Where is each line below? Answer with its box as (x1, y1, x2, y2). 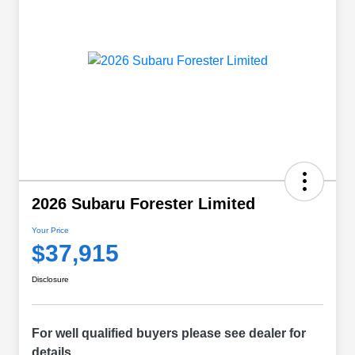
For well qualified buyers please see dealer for (32, 326, 306, 341)
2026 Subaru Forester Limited (32, 195, 255, 213)
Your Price (32, 226, 69, 235)
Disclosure (32, 275, 69, 284)
